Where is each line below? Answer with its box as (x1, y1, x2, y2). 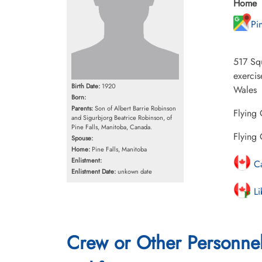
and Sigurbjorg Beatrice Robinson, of (71, 112, 172, 122)
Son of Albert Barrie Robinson (93, 103, 176, 113)
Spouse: (71, 133, 93, 143)
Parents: (71, 103, 93, 113)
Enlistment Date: (71, 166, 116, 176)
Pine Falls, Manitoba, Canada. (71, 122, 152, 132)
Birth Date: (71, 81, 100, 91)
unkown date (116, 166, 152, 176)
